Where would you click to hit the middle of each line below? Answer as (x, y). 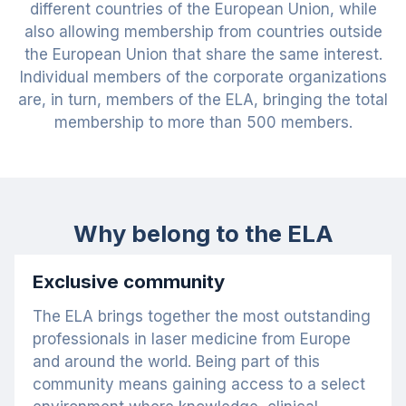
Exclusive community (129, 281)
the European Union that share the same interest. (203, 54)
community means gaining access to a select (199, 384)
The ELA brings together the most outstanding (202, 316)
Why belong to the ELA (203, 233)
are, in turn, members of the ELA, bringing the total (203, 100)
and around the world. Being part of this (176, 362)
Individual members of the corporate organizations (203, 77)
